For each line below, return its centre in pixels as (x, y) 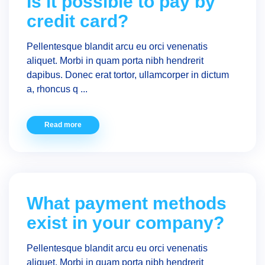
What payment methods (127, 203)
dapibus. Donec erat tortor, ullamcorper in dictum (128, 75)
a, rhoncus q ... (57, 89)
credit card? (77, 21)
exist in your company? (125, 223)
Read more (63, 125)
